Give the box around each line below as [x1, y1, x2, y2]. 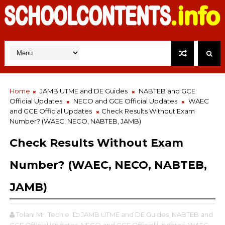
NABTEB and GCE [138, 87, 195, 95]
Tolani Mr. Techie [16, 210, 69, 219]
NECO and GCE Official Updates [73, 97, 177, 105]
